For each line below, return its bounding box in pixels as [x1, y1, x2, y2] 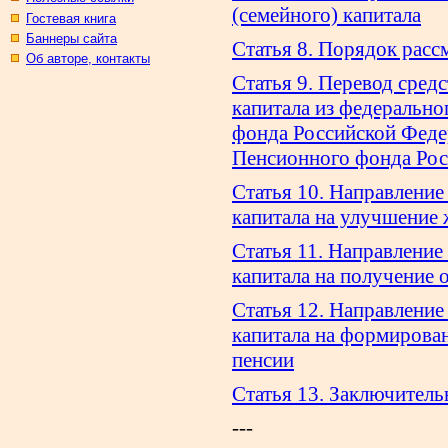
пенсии [232, 347, 294, 372]
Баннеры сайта [26, 31, 117, 46]
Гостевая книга [26, 11, 116, 26]
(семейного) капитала [232, 2, 421, 27]
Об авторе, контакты [26, 51, 150, 66]
